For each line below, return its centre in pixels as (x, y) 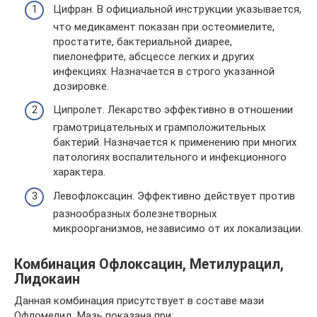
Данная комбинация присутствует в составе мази (139, 300)
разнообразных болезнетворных (135, 213)
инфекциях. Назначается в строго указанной (164, 71)
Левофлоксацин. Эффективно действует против (174, 196)
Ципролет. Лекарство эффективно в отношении (173, 110)
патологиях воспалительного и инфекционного (170, 157)
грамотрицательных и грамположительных (159, 128)
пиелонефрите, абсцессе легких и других (154, 56)
